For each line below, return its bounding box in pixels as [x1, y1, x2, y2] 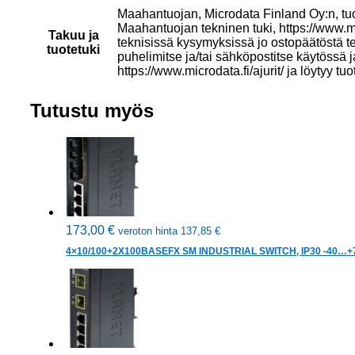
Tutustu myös [30, 99, 155, 121]
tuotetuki [47, 42, 101, 56]
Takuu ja [48, 28, 99, 42]
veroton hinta [118, 225, 181, 238]
